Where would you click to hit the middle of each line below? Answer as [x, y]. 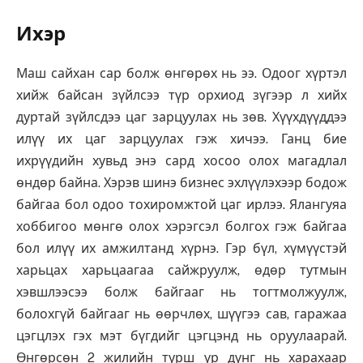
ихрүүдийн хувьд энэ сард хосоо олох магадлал [181, 160]
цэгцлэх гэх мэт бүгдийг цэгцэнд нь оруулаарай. [181, 335]
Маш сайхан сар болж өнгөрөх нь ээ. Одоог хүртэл [181, 73]
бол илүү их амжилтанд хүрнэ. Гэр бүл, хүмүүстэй [181, 248]
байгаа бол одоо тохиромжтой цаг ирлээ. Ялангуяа [181, 204]
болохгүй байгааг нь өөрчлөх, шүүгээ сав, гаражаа [181, 314]
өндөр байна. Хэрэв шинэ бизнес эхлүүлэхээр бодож [181, 182]
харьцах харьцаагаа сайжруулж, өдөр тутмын [181, 270]
